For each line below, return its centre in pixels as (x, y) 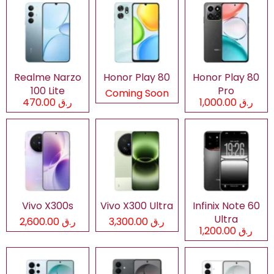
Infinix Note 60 (226, 206)
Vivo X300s (47, 206)
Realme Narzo (47, 77)
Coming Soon (137, 93)
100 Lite (47, 91)
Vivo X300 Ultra (137, 206)
